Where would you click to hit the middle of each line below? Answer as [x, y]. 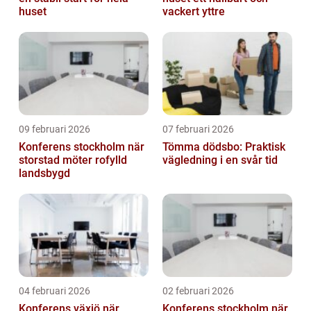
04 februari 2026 [54, 291]
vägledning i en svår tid [220, 160]
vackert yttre [194, 12]
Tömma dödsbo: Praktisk [224, 147]
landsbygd [44, 174]
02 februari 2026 [198, 291]
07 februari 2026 [198, 129]
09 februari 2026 [54, 129]
